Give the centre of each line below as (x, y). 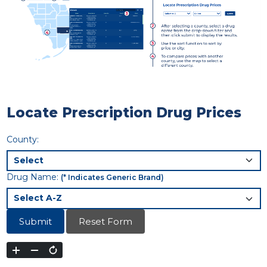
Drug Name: (32, 177)
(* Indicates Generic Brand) (112, 178)
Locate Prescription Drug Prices (124, 112)
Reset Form (105, 221)
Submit (35, 221)
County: (22, 139)
